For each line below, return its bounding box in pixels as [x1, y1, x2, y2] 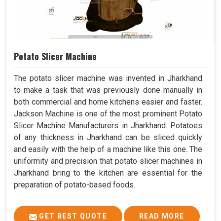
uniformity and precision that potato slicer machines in [14, 156, 202, 166]
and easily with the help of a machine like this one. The [14, 145, 202, 154]
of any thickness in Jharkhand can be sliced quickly [14, 133, 202, 143]
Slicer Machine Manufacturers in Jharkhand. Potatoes [14, 121, 202, 131]
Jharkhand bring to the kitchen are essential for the [14, 168, 202, 178]
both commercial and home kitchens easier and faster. [14, 97, 202, 107]
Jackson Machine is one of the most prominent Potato [14, 109, 202, 119]
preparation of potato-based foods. [14, 180, 135, 190]
